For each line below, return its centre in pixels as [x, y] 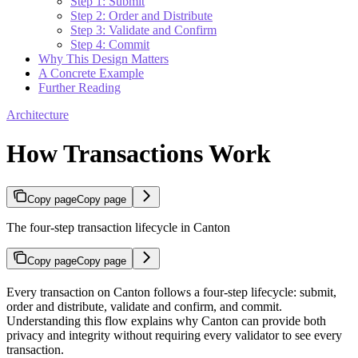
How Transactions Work [139, 154]
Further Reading [80, 88]
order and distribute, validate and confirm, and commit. [144, 306]
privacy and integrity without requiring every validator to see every [174, 335]
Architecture [38, 115]
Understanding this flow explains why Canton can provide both [166, 320]
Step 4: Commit [110, 44]
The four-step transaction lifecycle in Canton [118, 227]
